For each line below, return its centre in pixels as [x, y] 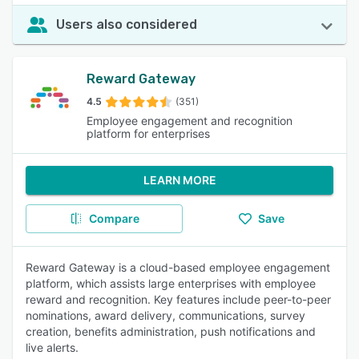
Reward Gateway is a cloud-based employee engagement [178, 267]
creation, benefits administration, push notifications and [171, 331]
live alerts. [52, 347]
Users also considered [127, 24]
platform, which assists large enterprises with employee [171, 283]
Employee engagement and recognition [190, 121]
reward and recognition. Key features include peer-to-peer [178, 299]
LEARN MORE [179, 180]
